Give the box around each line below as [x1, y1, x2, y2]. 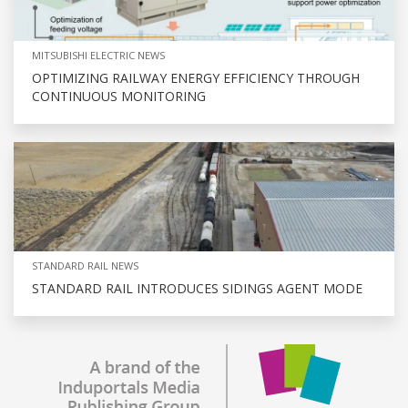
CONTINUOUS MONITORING [32, 87, 206, 106]
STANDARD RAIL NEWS [32, 259, 138, 273]
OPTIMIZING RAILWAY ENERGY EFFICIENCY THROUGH [32, 69, 360, 87]
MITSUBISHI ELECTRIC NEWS [32, 48, 165, 63]
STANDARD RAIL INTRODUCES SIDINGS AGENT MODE [32, 280, 362, 298]
